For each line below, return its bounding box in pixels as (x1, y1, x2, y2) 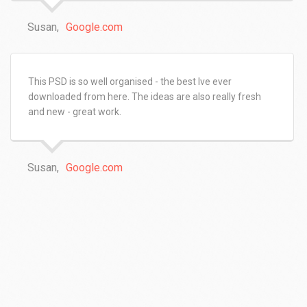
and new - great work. (28, 106, 121, 117)
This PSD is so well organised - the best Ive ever (28, 75, 232, 87)
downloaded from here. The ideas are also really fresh (28, 90, 261, 102)
